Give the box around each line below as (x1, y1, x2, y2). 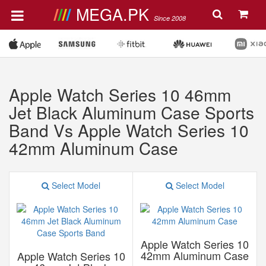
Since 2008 (153, 14, 186, 23)
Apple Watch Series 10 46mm (9, 83, 231, 106)
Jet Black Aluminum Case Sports (9, 100, 254, 124)
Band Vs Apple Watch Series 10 (9, 118, 249, 142)
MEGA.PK (75, 2, 154, 26)
